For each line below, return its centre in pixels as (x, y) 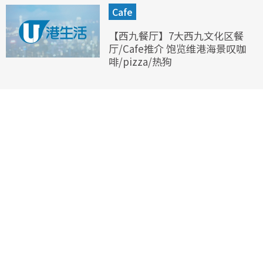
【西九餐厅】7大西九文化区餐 (176, 36)
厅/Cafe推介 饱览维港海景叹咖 (177, 49)
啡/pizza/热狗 (140, 62)
